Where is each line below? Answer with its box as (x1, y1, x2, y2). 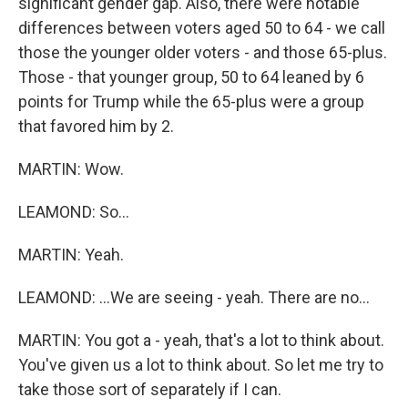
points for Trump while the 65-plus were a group (18, 92, 364, 111)
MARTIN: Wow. (18, 159, 124, 178)
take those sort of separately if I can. (18, 380, 281, 399)
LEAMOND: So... (18, 202, 129, 221)
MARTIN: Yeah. (18, 245, 124, 264)
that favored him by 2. (18, 117, 174, 136)
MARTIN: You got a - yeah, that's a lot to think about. (18, 331, 384, 350)
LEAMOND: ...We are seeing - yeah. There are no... (18, 288, 370, 307)
